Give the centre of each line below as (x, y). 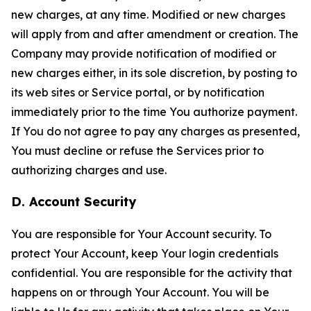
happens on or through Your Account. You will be (140, 292)
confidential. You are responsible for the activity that (152, 273)
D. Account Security (74, 202)
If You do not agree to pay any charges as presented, (155, 131)
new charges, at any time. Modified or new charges (148, 15)
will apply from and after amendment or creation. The (155, 34)
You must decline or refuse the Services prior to (137, 151)
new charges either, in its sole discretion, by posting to (154, 73)
